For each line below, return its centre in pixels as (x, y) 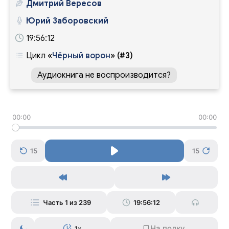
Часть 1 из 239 (67, 202)
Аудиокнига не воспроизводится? (104, 75)
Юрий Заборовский (67, 21)
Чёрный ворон (81, 55)
